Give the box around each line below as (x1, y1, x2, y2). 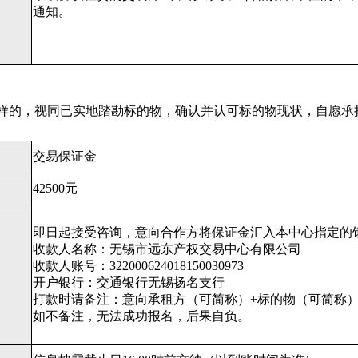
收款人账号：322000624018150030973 (33, 259, 244, 272)
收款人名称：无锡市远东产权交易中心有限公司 (33, 242, 301, 256)
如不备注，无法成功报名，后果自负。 (33, 309, 250, 323)
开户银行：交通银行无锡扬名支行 (33, 276, 225, 289)
